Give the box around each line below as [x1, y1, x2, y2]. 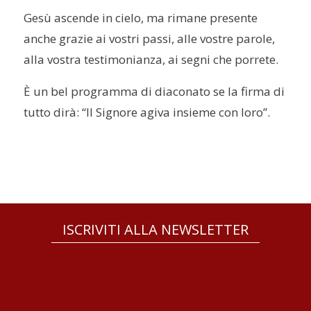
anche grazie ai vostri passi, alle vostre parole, [24, 31, 276, 47]
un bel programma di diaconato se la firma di [31, 83, 285, 100]
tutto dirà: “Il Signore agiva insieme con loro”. [24, 104, 271, 121]
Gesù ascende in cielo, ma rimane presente [24, 10, 258, 26]
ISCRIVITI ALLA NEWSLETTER [62, 220, 249, 239]
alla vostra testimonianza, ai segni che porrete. [24, 51, 279, 68]
